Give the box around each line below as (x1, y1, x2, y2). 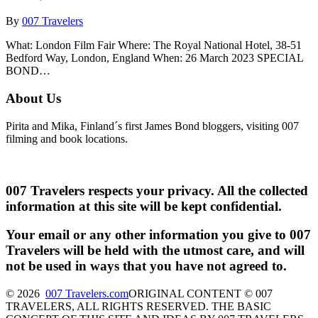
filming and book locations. (6, 132, 128, 145)
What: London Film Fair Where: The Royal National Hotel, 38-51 (6, 39, 302, 52)
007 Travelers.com (45, 287, 128, 300)
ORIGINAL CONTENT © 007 (128, 287, 273, 300)
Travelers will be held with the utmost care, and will (6, 243, 305, 258)
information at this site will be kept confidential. (6, 198, 282, 214)
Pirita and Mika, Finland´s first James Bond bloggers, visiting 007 (6, 119, 299, 132)
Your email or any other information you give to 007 (6, 227, 311, 243)
